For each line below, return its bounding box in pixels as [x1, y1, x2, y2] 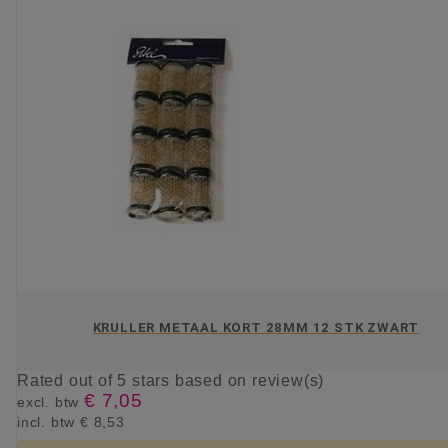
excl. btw [17, 394, 84, 411]
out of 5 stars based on [68, 372, 253, 390]
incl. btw [17, 414, 80, 431]
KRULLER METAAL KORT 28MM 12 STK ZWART [92, 319, 420, 335]
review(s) [252, 372, 325, 390]
